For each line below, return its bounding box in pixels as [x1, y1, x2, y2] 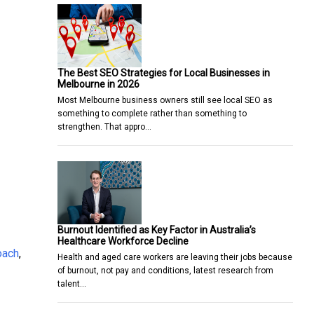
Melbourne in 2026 [57, 78, 139, 90]
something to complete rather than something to [57, 108, 247, 118]
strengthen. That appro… [57, 121, 151, 132]
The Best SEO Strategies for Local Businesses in [57, 67, 270, 78]
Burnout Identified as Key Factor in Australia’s [57, 224, 256, 235]
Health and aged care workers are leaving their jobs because [57, 252, 292, 262]
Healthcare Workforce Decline [57, 235, 189, 247]
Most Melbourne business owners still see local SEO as [57, 95, 273, 105]
